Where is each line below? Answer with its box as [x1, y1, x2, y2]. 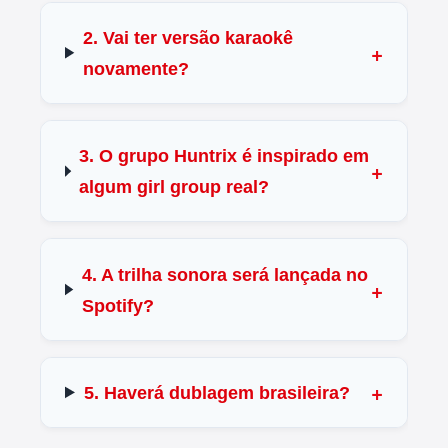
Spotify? [81, 295, 154, 316]
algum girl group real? [79, 177, 270, 198]
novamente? [82, 58, 189, 79]
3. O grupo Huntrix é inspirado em [79, 146, 370, 167]
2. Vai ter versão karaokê [82, 27, 293, 48]
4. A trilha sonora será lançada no [81, 264, 368, 285]
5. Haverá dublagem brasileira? [83, 382, 350, 403]
